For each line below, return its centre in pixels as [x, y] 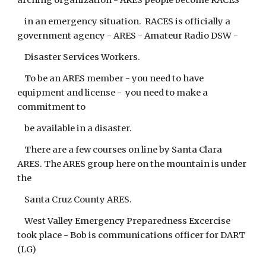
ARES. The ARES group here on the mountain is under [132, 164]
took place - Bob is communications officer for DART [132, 235]
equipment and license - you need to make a [113, 93]
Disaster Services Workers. [79, 57]
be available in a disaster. [75, 128]
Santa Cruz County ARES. [75, 199]
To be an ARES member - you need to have [111, 78]
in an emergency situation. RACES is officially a [124, 21]
